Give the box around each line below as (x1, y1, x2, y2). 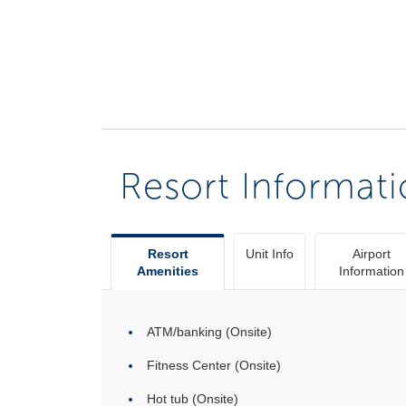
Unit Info (246, 246, 294, 261)
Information (339, 264, 404, 278)
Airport (353, 246, 391, 261)
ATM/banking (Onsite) (147, 324, 272, 339)
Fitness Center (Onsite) (147, 358, 281, 372)
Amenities (137, 264, 198, 278)
